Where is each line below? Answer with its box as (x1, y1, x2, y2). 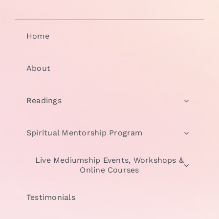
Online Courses (80, 165, 139, 175)
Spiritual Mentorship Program (26, 128, 143, 137)
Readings (26, 95, 62, 105)
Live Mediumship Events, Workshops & (35, 155, 184, 165)
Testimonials (26, 192, 75, 202)
